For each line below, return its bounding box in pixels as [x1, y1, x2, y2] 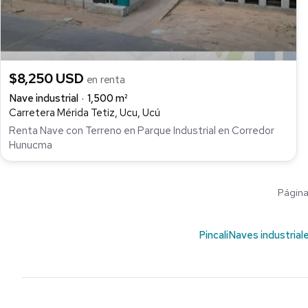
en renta [86, 72, 125, 87]
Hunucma [9, 138, 52, 153]
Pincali [198, 228, 228, 243]
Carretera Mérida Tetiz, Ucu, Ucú [9, 105, 160, 120]
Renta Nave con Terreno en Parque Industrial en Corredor [9, 124, 274, 138]
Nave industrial [9, 91, 78, 105]
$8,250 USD [9, 69, 87, 87]
